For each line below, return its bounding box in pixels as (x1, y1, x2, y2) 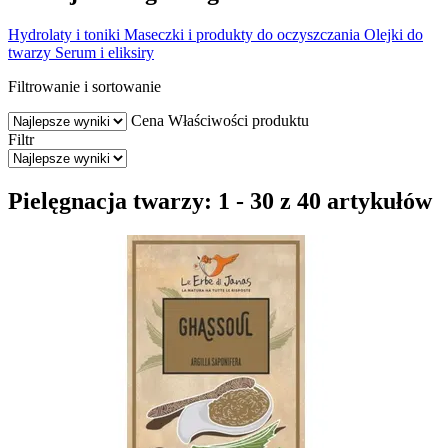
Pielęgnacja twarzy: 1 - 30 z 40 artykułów (8, 187, 432, 214)
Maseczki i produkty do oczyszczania (124, 25, 360, 43)
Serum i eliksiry (55, 43, 154, 61)
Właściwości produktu (168, 111, 309, 129)
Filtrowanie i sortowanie (8, 77, 161, 95)
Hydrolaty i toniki (8, 25, 120, 43)
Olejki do (364, 25, 423, 43)
